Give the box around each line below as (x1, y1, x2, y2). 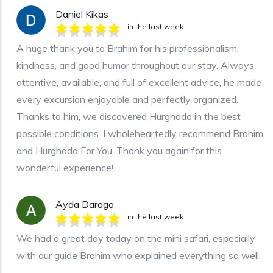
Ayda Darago (55, 197, 114, 210)
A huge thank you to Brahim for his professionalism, (16, 41, 239, 54)
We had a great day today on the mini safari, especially (16, 232, 255, 244)
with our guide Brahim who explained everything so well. (16, 249, 261, 261)
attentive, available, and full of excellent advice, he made (16, 76, 261, 88)
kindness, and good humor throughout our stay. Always (16, 58, 254, 71)
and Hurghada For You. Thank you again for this (16, 144, 222, 157)
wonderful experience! (16, 161, 113, 174)
